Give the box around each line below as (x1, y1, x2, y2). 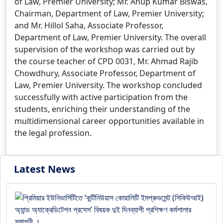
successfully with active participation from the (14, 92, 188, 103)
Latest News (14, 162, 75, 176)
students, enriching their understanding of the (14, 104, 190, 114)
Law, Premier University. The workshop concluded (14, 80, 202, 91)
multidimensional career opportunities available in (14, 115, 204, 126)
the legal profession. (14, 127, 92, 138)
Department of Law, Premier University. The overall (14, 32, 206, 43)
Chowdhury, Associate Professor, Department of (14, 68, 196, 79)
